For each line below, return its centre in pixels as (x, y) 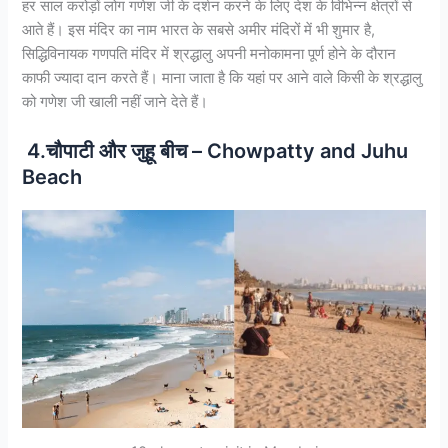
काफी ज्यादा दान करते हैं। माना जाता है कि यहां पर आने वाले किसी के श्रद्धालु (222, 78)
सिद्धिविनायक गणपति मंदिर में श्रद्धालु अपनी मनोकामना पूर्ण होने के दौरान (209, 54)
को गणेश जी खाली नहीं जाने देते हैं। (115, 102)
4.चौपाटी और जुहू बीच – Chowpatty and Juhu (215, 150)
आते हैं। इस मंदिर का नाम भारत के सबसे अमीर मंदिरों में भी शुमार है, (199, 30)
